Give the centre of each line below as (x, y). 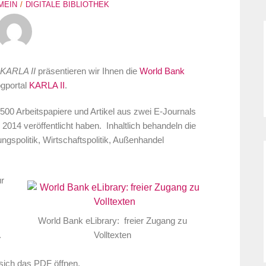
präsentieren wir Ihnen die (89, 72)
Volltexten (112, 235)
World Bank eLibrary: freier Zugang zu (112, 221)
